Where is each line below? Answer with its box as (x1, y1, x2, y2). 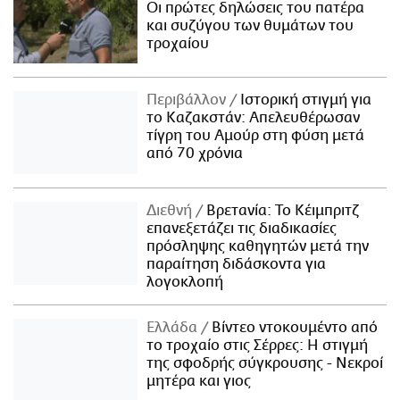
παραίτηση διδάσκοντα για (146, 256, 327, 273)
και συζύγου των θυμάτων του (146, 17, 354, 34)
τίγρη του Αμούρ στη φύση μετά (146, 128, 365, 145)
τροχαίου (146, 35, 210, 52)
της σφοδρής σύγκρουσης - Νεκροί (146, 355, 384, 372)
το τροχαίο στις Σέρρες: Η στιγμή (146, 337, 369, 354)
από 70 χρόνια (146, 146, 244, 162)
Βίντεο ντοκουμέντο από (208, 320, 379, 337)
